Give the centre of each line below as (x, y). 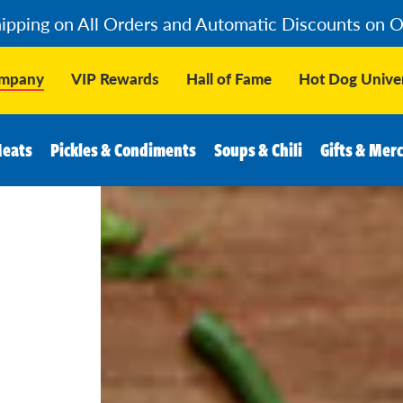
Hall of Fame (228, 78)
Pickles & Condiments (123, 150)
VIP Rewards (115, 78)
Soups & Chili (258, 150)
